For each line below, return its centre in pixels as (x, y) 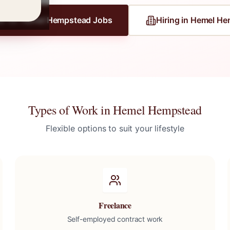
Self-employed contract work (115, 219)
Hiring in (173, 20)
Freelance (115, 205)
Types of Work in (71, 110)
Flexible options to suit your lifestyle (115, 128)
